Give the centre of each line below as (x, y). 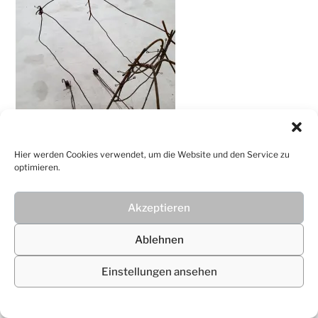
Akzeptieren (159, 208)
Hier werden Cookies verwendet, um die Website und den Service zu (152, 154)
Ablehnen (159, 240)
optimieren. (37, 167)
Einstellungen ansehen (159, 272)
